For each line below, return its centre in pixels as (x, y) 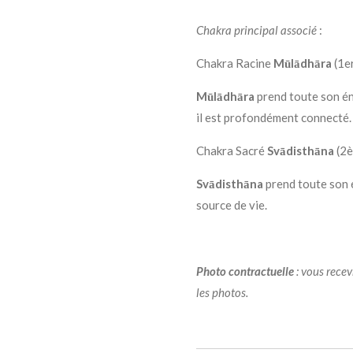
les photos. (222, 292)
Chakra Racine (235, 63)
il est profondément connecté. (274, 117)
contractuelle (261, 271)
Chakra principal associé (256, 30)
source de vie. (232, 204)
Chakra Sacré (232, 150)
